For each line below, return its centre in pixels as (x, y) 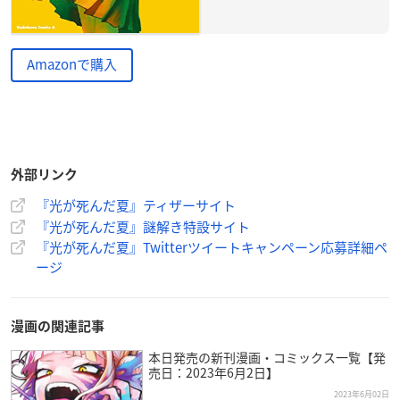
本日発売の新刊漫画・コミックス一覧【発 (267, 358)
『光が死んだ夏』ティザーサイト (136, 206)
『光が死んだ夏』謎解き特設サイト (143, 227)
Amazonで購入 (72, 65)
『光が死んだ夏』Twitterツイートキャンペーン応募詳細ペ (212, 248)
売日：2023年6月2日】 (213, 373)
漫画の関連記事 (58, 327)
